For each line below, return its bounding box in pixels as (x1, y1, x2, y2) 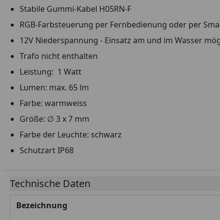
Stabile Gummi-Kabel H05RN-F (20, 3, 131, 14)
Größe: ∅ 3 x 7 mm (20, 113, 89, 124)
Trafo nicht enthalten (20, 51, 98, 61)
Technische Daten (10, 177, 90, 190)
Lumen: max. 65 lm (20, 82, 89, 93)
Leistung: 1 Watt (20, 66, 82, 77)
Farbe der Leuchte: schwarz (20, 129, 122, 140)
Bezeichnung (16, 200, 67, 211)
